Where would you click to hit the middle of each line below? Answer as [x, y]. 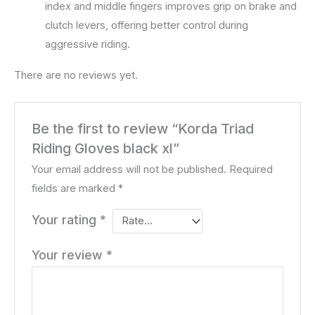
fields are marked [75, 189]
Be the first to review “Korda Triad [143, 128]
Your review [69, 255]
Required [251, 170]
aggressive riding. [87, 44]
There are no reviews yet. [76, 76]
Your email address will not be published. [129, 170]
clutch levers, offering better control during [146, 25]
